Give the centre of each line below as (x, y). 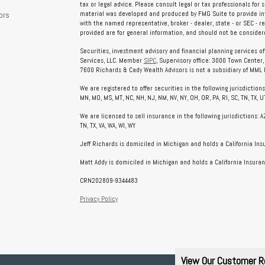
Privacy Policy (98, 199)
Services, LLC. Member (112, 60)
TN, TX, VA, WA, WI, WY (107, 125)
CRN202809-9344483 (109, 180)
